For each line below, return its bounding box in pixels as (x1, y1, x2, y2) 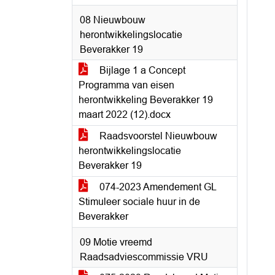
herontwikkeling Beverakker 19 (79, 95, 213, 105)
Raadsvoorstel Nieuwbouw (97, 131, 217, 141)
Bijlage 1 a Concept (97, 65, 185, 76)
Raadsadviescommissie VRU (80, 252, 208, 262)
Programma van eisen (79, 80, 174, 90)
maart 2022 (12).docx (79, 109, 171, 120)
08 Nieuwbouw (80, 15, 145, 25)
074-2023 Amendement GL (97, 182, 217, 192)
